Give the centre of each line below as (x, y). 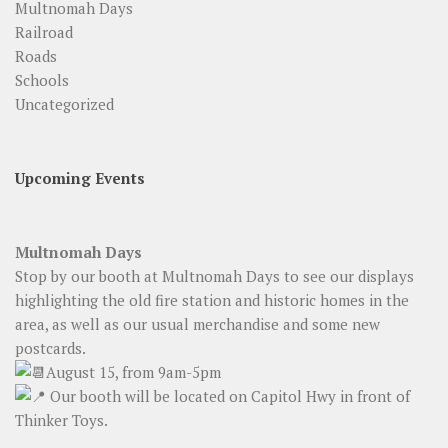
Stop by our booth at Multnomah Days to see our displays (214, 276)
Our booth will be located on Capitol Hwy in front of (228, 396)
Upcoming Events (80, 178)
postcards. (50, 348)
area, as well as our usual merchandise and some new (197, 324)
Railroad (44, 32)
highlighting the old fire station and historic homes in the (212, 300)
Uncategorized (64, 104)
